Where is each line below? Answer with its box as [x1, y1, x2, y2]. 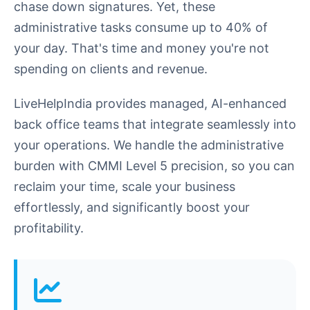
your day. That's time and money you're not [14, 41, 269, 56]
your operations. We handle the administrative [14, 138, 284, 153]
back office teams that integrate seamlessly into [14, 117, 296, 132]
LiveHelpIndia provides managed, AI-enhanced [14, 96, 286, 111]
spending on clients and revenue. [14, 62, 208, 77]
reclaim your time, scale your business [14, 179, 235, 194]
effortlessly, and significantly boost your [14, 200, 250, 215]
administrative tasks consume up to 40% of [14, 20, 268, 35]
